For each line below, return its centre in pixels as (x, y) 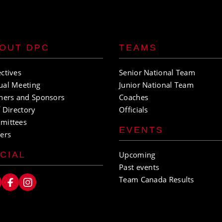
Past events (139, 167)
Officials (134, 110)
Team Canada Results (157, 179)
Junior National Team (156, 85)
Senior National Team (157, 72)
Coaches (134, 97)
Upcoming (137, 155)
